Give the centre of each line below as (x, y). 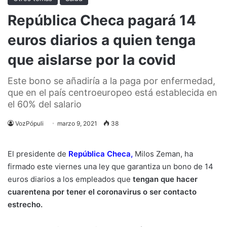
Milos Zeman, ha (164, 154)
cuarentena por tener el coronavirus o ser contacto (102, 192)
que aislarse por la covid (92, 60)
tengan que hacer (165, 179)
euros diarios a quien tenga (102, 40)
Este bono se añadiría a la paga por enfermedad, (111, 81)
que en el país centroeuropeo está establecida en (112, 92)
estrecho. (25, 204)
